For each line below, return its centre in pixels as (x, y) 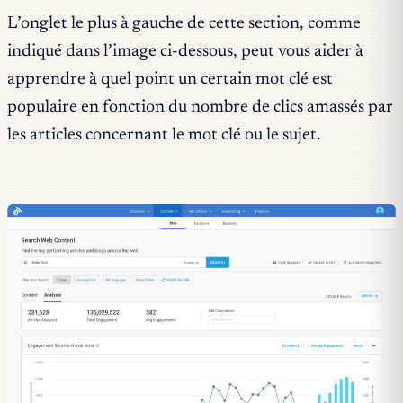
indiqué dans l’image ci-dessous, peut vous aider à (185, 52)
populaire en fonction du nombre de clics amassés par (200, 108)
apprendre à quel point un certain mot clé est (170, 80)
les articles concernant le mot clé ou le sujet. (164, 136)
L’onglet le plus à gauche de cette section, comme (184, 24)
